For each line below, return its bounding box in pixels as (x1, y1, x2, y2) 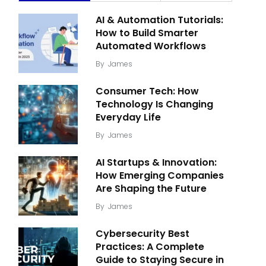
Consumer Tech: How (96, 84, 199, 98)
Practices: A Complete (96, 240, 204, 254)
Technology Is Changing (96, 97, 213, 111)
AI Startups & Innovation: (96, 156, 217, 169)
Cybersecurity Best (96, 227, 189, 240)
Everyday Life (96, 110, 161, 124)
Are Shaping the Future (96, 182, 207, 195)
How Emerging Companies (96, 169, 224, 182)
